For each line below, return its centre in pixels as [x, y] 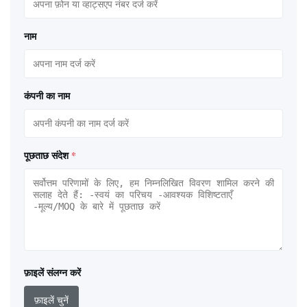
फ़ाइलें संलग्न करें [52, 272]
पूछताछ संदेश [46, 155]
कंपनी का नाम [47, 95]
